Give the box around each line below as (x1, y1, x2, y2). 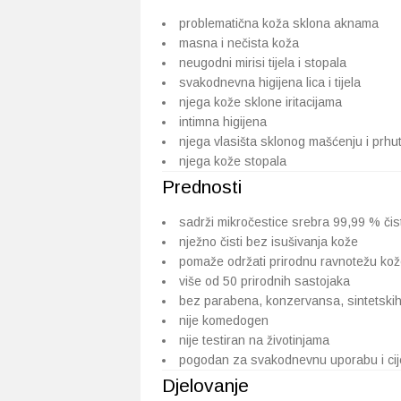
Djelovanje (162, 375, 249, 396)
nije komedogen (179, 313, 269, 328)
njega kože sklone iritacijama (179, 95, 342, 109)
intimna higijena (179, 115, 267, 129)
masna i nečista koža (179, 36, 299, 50)
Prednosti (162, 176, 242, 197)
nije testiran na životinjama (179, 333, 329, 347)
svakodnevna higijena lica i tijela (179, 75, 361, 90)
